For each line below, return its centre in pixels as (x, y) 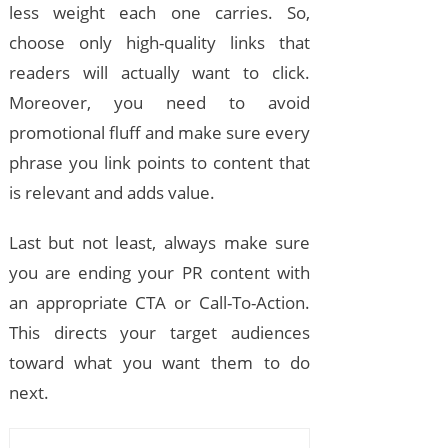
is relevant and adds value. (111, 193)
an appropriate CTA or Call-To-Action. (159, 303)
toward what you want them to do (159, 363)
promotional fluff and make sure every (159, 133)
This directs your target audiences (159, 333)
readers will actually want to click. (159, 73)
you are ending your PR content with (159, 273)
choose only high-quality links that (159, 43)
